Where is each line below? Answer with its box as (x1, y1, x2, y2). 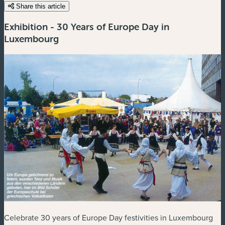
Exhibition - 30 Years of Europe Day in (4, 21, 169, 33)
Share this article (16, 2, 65, 10)
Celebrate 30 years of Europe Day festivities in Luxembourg (4, 211, 213, 223)
